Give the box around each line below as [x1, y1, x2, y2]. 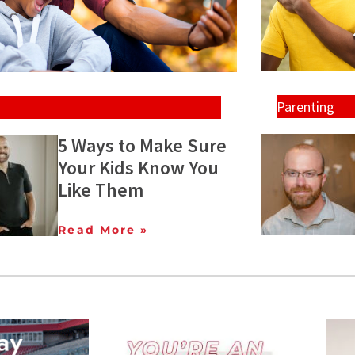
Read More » [58, 222, 149, 237]
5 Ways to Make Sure [58, 132, 227, 158]
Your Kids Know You [58, 155, 219, 180]
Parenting [276, 97, 334, 116]
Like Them [58, 177, 144, 202]
